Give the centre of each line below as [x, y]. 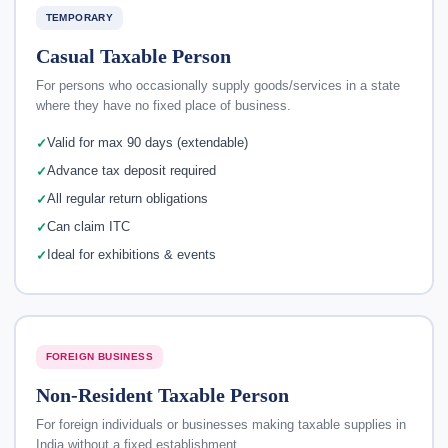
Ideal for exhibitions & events [131, 255]
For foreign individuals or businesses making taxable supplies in [220, 424]
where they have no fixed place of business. [163, 105]
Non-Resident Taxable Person [162, 394]
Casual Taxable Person [133, 55]
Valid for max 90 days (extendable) [147, 143]
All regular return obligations [127, 199]
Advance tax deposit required [131, 171]
